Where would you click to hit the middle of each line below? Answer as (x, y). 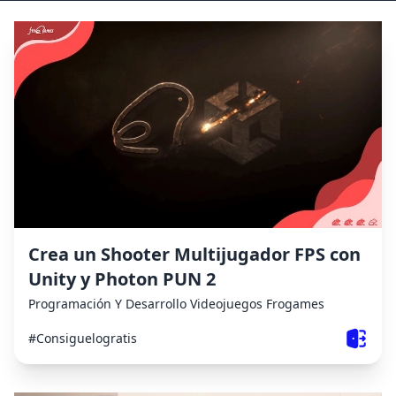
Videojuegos (226, 303)
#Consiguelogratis (83, 338)
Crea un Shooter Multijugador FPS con (194, 254)
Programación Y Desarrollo (107, 303)
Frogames (295, 303)
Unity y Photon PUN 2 (122, 278)
